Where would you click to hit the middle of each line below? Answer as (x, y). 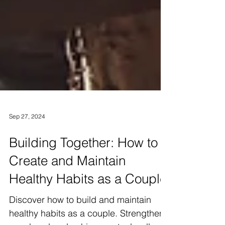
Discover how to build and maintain (80, 218)
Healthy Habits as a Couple (88, 197)
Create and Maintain (67, 179)
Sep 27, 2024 (27, 134)
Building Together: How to (83, 161)
